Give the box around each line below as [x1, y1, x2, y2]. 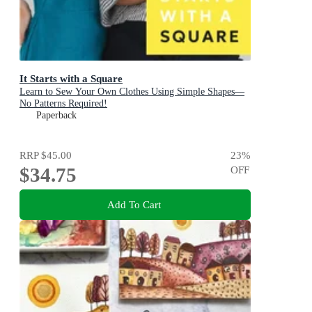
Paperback [36, 110, 77, 121]
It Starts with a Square [19, 72, 123, 85]
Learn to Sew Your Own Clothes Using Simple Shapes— [19, 86, 244, 97]
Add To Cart [107, 198, 161, 211]
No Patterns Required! [19, 98, 107, 109]
